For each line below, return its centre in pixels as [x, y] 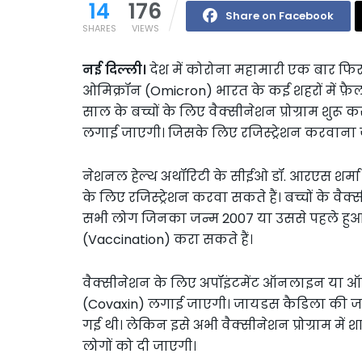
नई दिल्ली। [114, 69]
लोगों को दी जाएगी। [139, 346]
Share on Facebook [280, 15]
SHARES [99, 28]
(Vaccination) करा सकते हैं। [168, 239]
